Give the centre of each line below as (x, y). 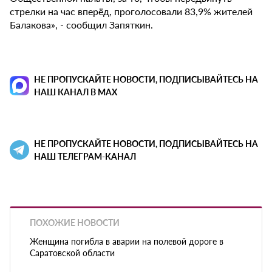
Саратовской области (72, 252)
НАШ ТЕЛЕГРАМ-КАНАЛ (85, 156)
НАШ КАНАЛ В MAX (76, 92)
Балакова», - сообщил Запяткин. (81, 25)
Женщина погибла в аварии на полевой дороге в (127, 241)
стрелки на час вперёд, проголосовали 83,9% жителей (131, 12)
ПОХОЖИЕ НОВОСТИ (75, 223)
